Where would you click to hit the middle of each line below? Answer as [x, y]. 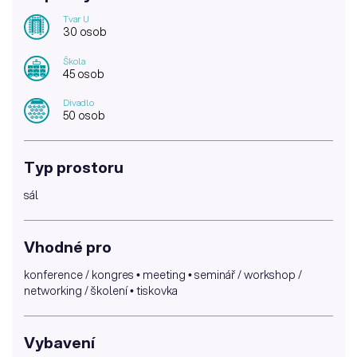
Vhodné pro [68, 247]
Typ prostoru [74, 167]
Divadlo [78, 103]
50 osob [84, 116]
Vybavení [59, 343]
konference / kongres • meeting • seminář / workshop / [163, 275]
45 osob [84, 74]
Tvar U [76, 19]
